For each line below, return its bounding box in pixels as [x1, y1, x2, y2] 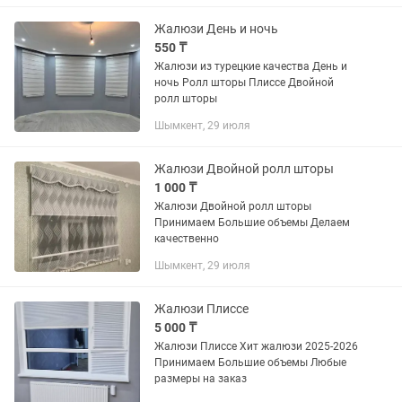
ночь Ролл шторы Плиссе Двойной [154, 76, 182, 89]
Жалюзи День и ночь [154, 22, 278, 36]
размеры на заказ [154, 372, 247, 385]
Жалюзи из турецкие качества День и [154, 60, 312, 73]
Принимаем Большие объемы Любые [154, 356, 310, 369]
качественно [154, 232, 219, 245]
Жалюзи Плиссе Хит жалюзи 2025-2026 [154, 340, 240, 353]
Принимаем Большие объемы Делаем [154, 216, 310, 229]
